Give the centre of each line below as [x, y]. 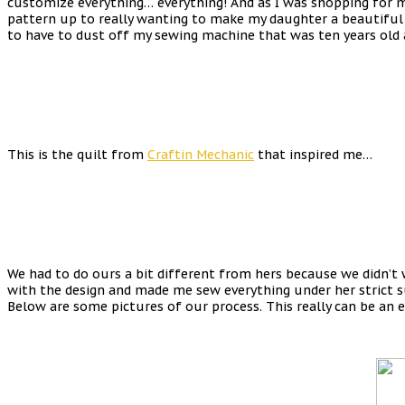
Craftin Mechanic [201, 154]
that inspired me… [313, 154]
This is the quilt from [77, 154]
